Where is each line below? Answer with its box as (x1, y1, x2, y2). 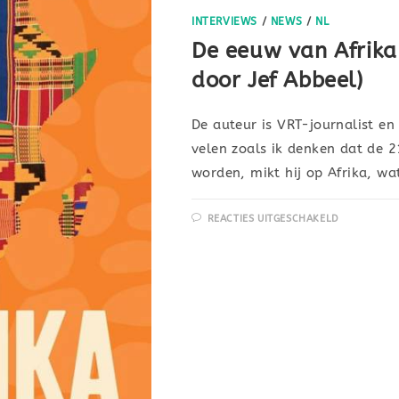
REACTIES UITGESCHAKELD (207, 213, 339, 225)
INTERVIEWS (191, 15, 257, 28)
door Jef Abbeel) (191, 68, 363, 94)
